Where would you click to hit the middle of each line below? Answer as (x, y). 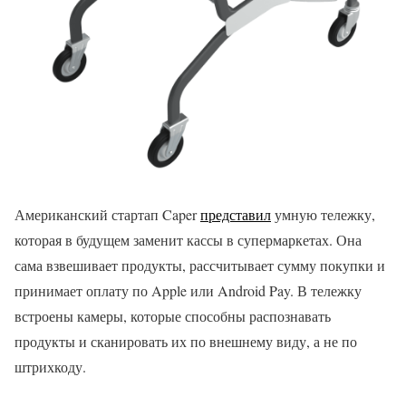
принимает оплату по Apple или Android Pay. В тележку (188, 290)
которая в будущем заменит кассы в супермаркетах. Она (188, 239)
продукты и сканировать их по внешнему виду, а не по (186, 341)
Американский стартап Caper (107, 214)
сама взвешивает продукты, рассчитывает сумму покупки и (200, 265)
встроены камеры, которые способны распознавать (173, 315)
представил (236, 214)
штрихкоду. (50, 366)
